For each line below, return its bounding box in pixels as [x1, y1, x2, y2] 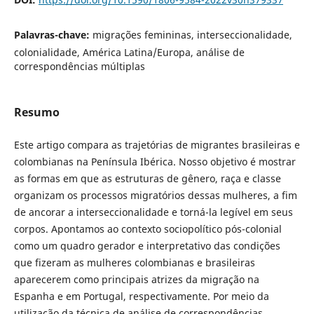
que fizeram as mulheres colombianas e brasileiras [13, 256, 255, 270]
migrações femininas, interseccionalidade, [92, 28, 292, 42]
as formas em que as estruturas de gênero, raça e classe [13, 172, 281, 186]
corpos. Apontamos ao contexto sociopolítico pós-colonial [13, 222, 282, 236]
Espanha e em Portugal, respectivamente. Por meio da [13, 289, 269, 303]
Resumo [13, 104, 60, 121]
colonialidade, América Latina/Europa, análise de [13, 46, 245, 60]
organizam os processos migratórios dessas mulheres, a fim [13, 189, 297, 203]
